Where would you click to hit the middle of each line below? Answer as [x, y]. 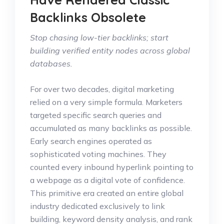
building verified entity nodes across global [110, 50]
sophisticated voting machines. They [98, 154]
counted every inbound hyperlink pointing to [112, 167]
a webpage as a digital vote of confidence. [107, 180]
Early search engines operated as [91, 141]
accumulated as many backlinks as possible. [111, 128]
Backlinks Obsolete [88, 17]
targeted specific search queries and [96, 115]
